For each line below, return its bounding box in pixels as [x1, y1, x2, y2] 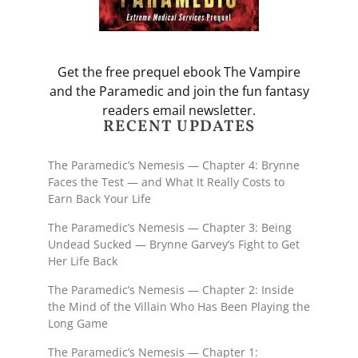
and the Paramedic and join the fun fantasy [49, 82, 309, 100]
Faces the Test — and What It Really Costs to [48, 173, 284, 189]
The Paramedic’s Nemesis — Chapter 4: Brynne [48, 157, 300, 173]
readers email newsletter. [102, 101, 256, 119]
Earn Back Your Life [48, 190, 151, 206]
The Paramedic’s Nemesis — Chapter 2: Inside [48, 281, 294, 297]
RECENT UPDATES [102, 115, 256, 138]
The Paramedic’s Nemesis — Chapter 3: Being [48, 219, 292, 235]
